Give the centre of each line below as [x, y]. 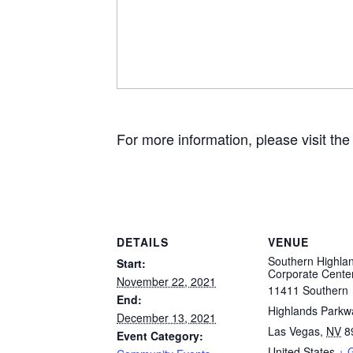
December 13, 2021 [166, 317]
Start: [131, 263]
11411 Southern [308, 290]
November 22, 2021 [166, 281]
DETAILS [143, 242]
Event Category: [160, 335]
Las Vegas [294, 331]
